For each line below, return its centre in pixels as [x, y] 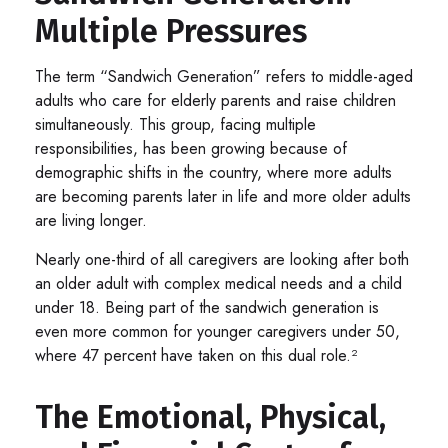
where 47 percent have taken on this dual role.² [196, 355]
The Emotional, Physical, [210, 416]
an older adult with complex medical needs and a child [218, 283]
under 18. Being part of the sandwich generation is [207, 307]
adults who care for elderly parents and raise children [215, 100]
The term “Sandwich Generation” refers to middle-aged [224, 76]
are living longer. [91, 220]
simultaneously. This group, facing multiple [175, 124]
